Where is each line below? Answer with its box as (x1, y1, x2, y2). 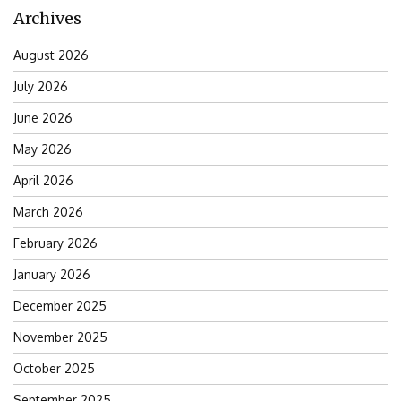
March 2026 (13, 204, 83, 220)
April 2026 (13, 173, 73, 189)
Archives (13, 8, 81, 30)
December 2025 (13, 298, 107, 314)
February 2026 (13, 235, 98, 252)
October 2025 (13, 361, 95, 377)
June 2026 (13, 110, 73, 126)
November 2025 (13, 329, 107, 346)
